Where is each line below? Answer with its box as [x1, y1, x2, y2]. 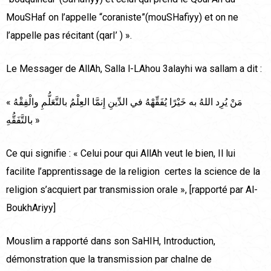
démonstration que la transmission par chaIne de [6, 253, 212, 266]
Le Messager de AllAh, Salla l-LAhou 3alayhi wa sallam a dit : [6, 63, 262, 75]
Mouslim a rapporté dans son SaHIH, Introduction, [6, 235, 215, 247]
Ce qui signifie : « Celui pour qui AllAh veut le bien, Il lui [6, 148, 235, 160]
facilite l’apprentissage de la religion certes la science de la [6, 166, 260, 178]
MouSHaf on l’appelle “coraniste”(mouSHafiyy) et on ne [6, 11, 238, 24]
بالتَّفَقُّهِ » [33, 114, 40, 126]
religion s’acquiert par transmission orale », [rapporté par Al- [6, 184, 258, 196]
